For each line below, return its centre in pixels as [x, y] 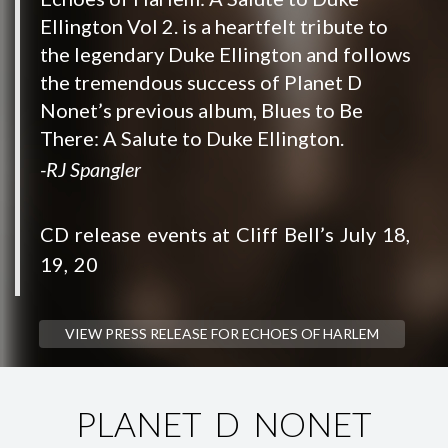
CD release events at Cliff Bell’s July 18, [225, 234]
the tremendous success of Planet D [201, 82]
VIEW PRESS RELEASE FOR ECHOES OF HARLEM [221, 333]
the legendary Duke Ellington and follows [225, 54]
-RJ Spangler [90, 169]
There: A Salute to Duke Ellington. [192, 138]
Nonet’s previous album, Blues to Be [201, 110]
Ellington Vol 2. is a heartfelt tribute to [214, 26]
